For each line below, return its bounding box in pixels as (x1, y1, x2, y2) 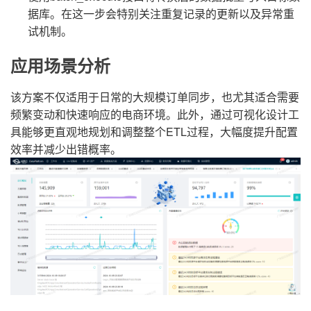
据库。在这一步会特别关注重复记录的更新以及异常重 (28, 6, 294, 22)
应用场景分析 (10, 56, 110, 76)
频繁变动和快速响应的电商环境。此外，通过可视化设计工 (10, 106, 299, 122)
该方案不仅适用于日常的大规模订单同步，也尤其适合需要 (10, 89, 299, 105)
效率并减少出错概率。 (10, 141, 121, 157)
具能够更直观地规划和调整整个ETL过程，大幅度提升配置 (10, 124, 298, 140)
